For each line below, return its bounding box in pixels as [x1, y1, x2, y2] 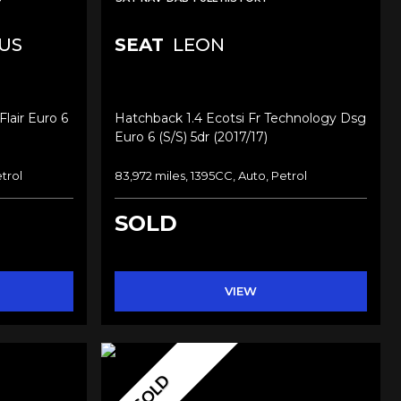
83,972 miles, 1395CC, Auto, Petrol [114, 167, 307, 183]
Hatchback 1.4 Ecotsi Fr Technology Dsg [114, 109, 366, 126]
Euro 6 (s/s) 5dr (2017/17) [114, 128, 268, 145]
